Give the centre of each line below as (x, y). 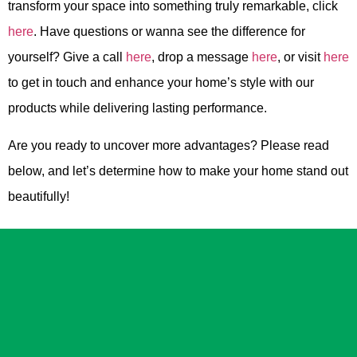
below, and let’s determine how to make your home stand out (178, 171)
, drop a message (202, 57)
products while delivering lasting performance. (139, 108)
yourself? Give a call (67, 57)
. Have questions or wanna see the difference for (169, 32)
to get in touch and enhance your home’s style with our (161, 83)
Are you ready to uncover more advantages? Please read (169, 145)
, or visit (300, 57)
